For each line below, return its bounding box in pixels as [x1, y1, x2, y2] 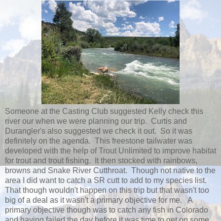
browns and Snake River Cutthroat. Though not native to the [5, 166, 216, 175]
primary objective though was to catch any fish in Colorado [5, 206, 208, 214]
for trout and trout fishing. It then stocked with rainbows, [5, 156, 197, 165]
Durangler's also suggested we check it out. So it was [5, 127, 192, 135]
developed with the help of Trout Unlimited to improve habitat [5, 147, 216, 155]
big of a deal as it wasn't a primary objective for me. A [5, 196, 192, 204]
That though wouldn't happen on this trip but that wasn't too [5, 186, 209, 194]
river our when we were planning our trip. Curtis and [5, 117, 187, 125]
